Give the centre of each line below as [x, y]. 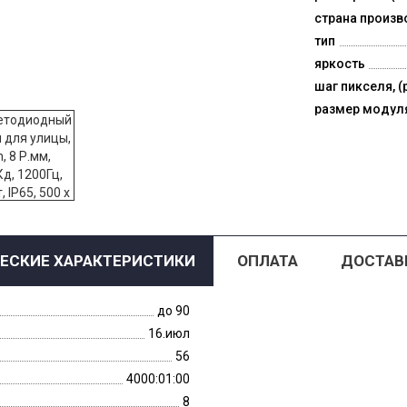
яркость [339, 64]
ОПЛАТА [267, 261]
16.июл [169, 333]
